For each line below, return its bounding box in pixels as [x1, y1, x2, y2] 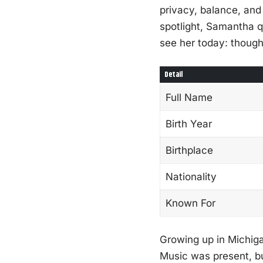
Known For [165, 197, 215, 209]
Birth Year [165, 117, 212, 130]
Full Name [165, 91, 213, 103]
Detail [164, 68, 183, 80]
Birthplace [165, 144, 213, 156]
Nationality [165, 170, 217, 183]
